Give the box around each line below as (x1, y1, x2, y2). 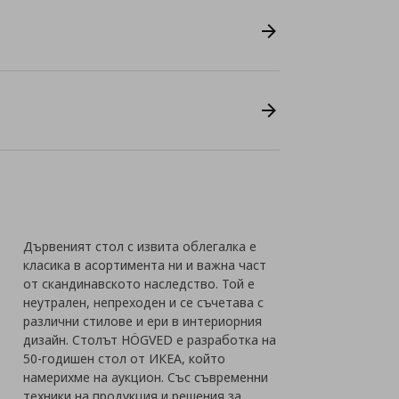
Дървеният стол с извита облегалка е (23, 238, 257, 255)
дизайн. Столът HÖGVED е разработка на (23, 331, 277, 348)
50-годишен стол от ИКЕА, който (23, 350, 226, 367)
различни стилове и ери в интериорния (23, 313, 263, 330)
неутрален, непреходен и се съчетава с (23, 294, 265, 311)
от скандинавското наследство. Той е (23, 275, 256, 292)
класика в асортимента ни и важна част (23, 256, 267, 273)
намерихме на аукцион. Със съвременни (23, 369, 269, 386)
